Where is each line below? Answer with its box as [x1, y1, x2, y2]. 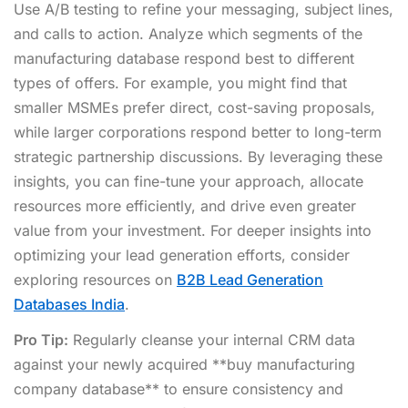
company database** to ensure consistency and [14, 379, 343, 398]
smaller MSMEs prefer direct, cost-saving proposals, [14, 97, 375, 117]
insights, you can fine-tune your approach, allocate [14, 171, 363, 190]
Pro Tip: [14, 330, 68, 349]
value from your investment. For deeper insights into [14, 220, 372, 240]
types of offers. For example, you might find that [14, 73, 347, 92]
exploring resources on [14, 270, 177, 289]
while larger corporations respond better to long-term [14, 122, 382, 141]
